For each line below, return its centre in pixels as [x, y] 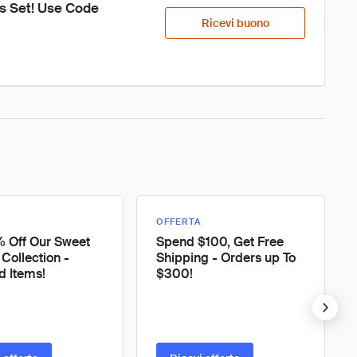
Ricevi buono [235, 23]
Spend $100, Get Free [220, 242]
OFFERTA [178, 222]
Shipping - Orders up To [226, 258]
